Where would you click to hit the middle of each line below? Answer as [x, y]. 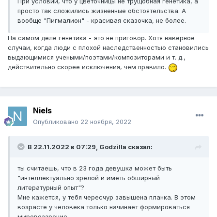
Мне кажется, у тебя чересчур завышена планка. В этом [107, 197]
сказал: [139, 147]
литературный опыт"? [51, 188]
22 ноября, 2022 [106, 122]
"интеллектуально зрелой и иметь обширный [89, 178]
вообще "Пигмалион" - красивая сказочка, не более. [103, 21]
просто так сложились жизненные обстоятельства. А [102, 11]
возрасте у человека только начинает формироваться [104, 207]
